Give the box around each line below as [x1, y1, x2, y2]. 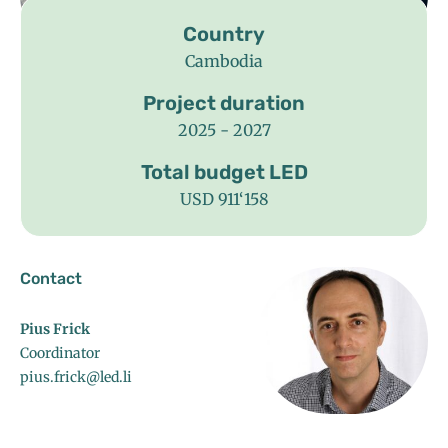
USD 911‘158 [179, 189, 269, 210]
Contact [20, 269, 82, 289]
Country [183, 22, 265, 47]
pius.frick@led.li [20, 368, 132, 387]
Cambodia [185, 51, 263, 72]
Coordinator [20, 344, 100, 363]
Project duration [143, 91, 305, 116]
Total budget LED [140, 160, 308, 185]
